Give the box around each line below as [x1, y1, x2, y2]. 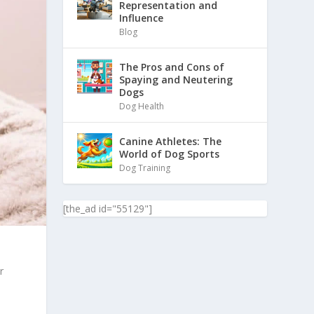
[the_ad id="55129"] [63, 201, 153, 215]
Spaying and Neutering [119, 72, 233, 86]
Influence [119, 11, 164, 25]
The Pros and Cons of [119, 60, 225, 74]
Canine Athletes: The [119, 134, 222, 148]
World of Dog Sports [119, 146, 220, 161]
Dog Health [119, 100, 165, 112]
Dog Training [119, 161, 171, 174]
